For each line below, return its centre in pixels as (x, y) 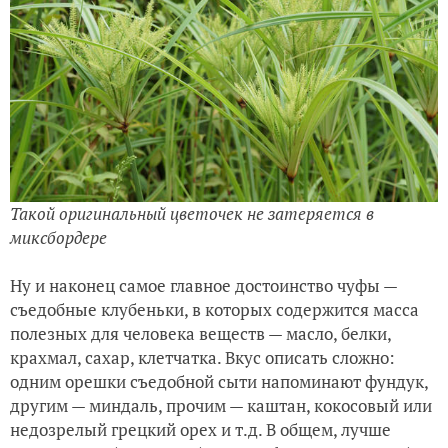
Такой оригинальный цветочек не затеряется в (192, 214)
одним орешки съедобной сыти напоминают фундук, (219, 382)
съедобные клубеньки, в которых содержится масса (214, 310)
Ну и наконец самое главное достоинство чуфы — (203, 286)
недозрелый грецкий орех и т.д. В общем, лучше (200, 430)
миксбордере (58, 238)
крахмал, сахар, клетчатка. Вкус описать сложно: (202, 358)
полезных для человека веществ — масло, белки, (200, 334)
